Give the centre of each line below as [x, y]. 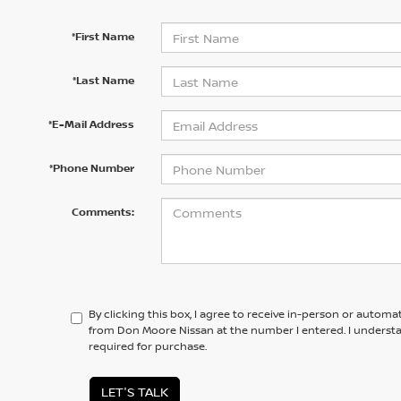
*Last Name [103, 80]
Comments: [102, 212]
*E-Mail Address [91, 124]
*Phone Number [91, 168]
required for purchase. [148, 346]
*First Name [102, 36]
